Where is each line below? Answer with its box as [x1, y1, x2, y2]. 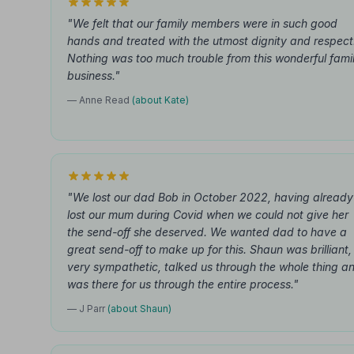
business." [67, 69, 120, 82]
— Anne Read [67, 94, 132, 106]
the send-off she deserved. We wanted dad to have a [67, 225, 347, 239]
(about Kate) [132, 94, 189, 106]
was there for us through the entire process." [67, 277, 299, 291]
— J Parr [67, 303, 107, 314]
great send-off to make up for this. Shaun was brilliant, [67, 243, 352, 256]
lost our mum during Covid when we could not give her [67, 208, 348, 221]
